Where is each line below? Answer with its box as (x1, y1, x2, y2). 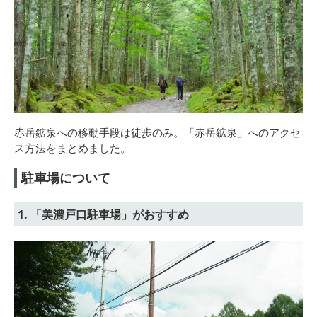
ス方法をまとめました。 (14, 140, 131, 155)
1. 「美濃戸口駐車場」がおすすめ (18, 206, 189, 222)
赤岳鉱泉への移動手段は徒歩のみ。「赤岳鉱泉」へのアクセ (14, 125, 301, 139)
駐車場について (21, 168, 110, 186)
